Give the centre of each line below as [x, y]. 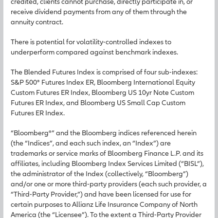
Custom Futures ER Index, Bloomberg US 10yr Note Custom [102, 92]
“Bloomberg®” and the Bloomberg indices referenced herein [104, 133]
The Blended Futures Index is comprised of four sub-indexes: [104, 72]
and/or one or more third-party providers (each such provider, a [109, 184]
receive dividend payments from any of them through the [99, 11]
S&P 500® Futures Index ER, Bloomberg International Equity [103, 82]
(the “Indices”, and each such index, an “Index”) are [91, 143]
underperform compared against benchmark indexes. [94, 52]
